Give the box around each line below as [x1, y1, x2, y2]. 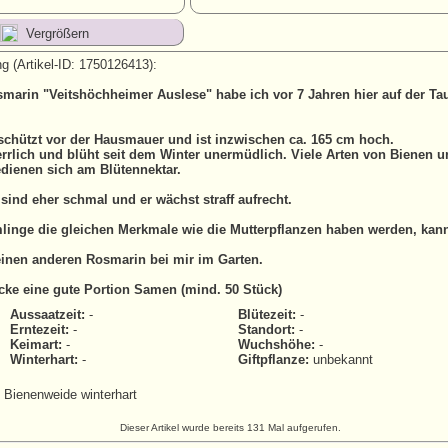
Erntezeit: [10, 322, 69, 337]
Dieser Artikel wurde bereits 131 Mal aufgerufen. [119, 422, 341, 433]
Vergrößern [26, 26, 89, 41]
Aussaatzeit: [10, 307, 85, 322]
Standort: [238, 322, 295, 337]
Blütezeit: [238, 307, 296, 322]
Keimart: [10, 337, 62, 352]
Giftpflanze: [238, 352, 309, 367]
